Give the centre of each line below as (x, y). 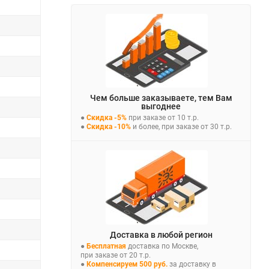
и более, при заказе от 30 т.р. (181, 126)
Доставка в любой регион (161, 234)
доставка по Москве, (162, 246)
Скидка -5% (106, 117)
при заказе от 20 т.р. (116, 255)
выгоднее (161, 106)
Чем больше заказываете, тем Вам (161, 98)
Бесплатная (105, 246)
